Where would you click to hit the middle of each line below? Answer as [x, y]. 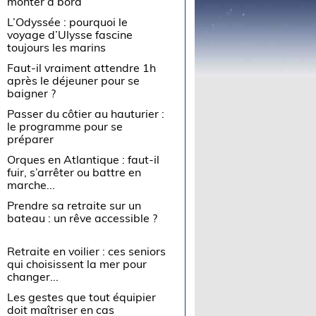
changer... [33, 276]
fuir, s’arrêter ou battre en [74, 172]
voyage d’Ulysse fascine [70, 34]
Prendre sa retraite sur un [74, 205]
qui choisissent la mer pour [77, 263]
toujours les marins [57, 47]
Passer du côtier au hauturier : [86, 113]
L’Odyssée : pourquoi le [68, 22]
